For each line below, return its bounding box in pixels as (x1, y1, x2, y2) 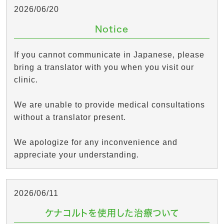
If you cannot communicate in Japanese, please (14, 50, 204, 59)
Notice (95, 24, 128, 33)
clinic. (14, 75, 38, 84)
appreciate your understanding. (14, 150, 139, 159)
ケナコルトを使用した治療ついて (44, 208, 179, 217)
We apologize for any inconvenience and (14, 138, 177, 146)
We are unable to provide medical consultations (14, 100, 205, 109)
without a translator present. (14, 113, 126, 121)
